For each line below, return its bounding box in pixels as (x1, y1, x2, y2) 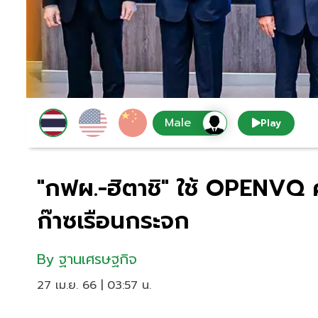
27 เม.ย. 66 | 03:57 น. (37, 277, 151, 295)
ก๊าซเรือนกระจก (37, 204, 190, 239)
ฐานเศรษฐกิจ (59, 248, 137, 270)
